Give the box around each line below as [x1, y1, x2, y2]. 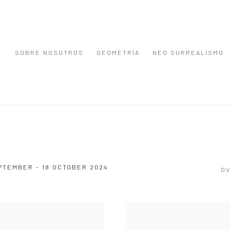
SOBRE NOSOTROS [15, 48, 84, 56]
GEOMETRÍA [97, 48, 140, 56]
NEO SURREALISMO [152, 48, 224, 56]
